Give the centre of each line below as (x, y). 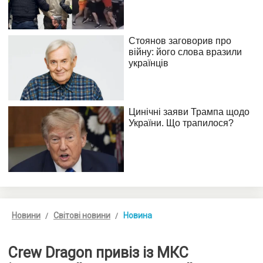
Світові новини (82, 215)
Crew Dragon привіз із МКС (98, 252)
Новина (138, 215)
